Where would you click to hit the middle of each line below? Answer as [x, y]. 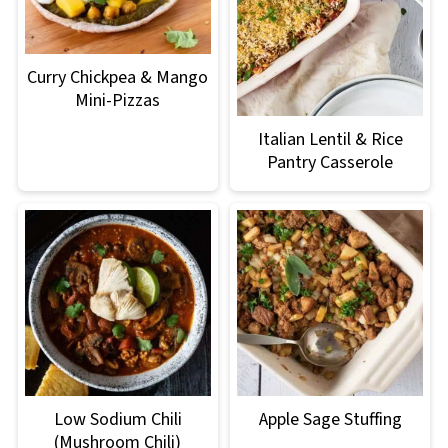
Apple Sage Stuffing [330, 419]
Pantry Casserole [330, 162]
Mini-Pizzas [118, 100]
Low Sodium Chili [117, 419]
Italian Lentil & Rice [330, 139]
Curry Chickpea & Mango [118, 77]
